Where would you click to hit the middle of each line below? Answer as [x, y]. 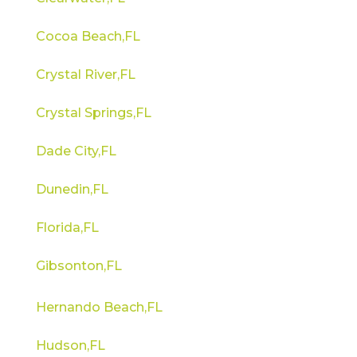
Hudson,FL [70, 345]
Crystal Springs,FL [93, 112]
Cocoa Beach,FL [88, 36]
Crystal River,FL [85, 74]
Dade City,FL [76, 151]
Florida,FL [67, 227]
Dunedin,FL [72, 189]
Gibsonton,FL [78, 265]
